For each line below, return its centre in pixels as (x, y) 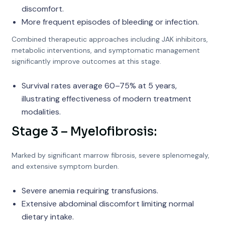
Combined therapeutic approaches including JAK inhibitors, (109, 39)
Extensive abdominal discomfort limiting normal (107, 204)
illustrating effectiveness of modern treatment (106, 99)
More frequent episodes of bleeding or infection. (110, 22)
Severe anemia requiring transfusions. (90, 191)
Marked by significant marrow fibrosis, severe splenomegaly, (110, 155)
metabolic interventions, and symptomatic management (105, 50)
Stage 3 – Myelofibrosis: (84, 132)
